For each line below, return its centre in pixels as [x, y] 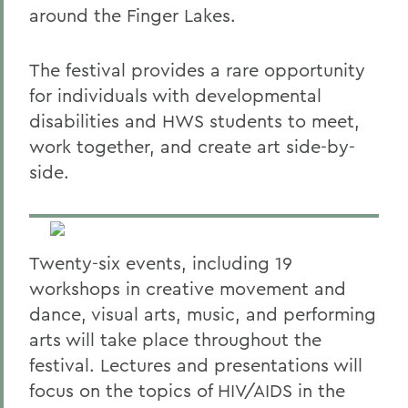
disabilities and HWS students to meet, [194, 121]
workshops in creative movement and [188, 288]
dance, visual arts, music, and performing [203, 314]
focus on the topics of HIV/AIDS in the [187, 390]
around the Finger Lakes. [133, 15]
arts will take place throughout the [175, 339]
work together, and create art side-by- [192, 146]
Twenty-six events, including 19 [161, 263]
